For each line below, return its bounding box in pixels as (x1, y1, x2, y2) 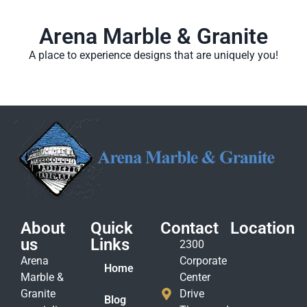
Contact (160, 218, 219, 238)
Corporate (179, 254, 227, 267)
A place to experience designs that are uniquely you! (29, 48, 278, 62)
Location (230, 218, 295, 238)
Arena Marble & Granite (39, 23, 268, 49)
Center (179, 270, 210, 284)
